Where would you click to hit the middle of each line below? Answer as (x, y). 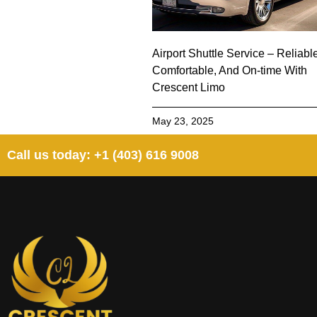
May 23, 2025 (183, 121)
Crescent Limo (189, 88)
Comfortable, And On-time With (230, 71)
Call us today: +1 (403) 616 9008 (103, 155)
